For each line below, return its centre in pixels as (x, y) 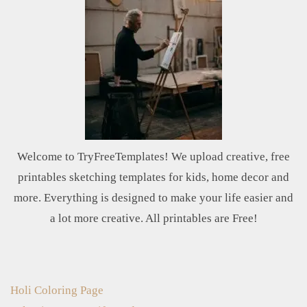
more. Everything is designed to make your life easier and (153, 198)
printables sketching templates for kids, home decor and (153, 177)
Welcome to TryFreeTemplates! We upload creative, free (153, 157)
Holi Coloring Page (57, 291)
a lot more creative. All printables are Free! (153, 219)
